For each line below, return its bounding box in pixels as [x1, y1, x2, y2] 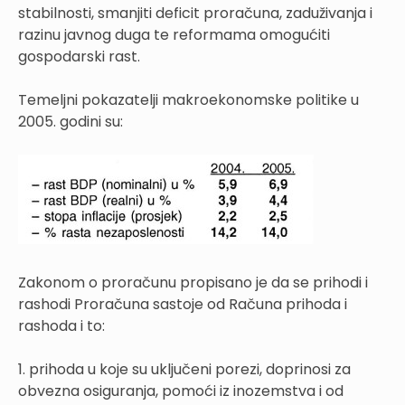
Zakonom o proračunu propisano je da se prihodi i [18, 271, 368, 293]
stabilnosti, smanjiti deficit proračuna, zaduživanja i [18, 2, 372, 24]
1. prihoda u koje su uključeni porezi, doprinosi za [18, 358, 351, 380]
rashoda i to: [18, 315, 105, 336]
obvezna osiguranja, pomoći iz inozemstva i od [18, 380, 344, 401]
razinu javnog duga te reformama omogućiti [18, 24, 330, 45]
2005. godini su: [18, 110, 123, 132]
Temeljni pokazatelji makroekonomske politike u [18, 89, 359, 110]
